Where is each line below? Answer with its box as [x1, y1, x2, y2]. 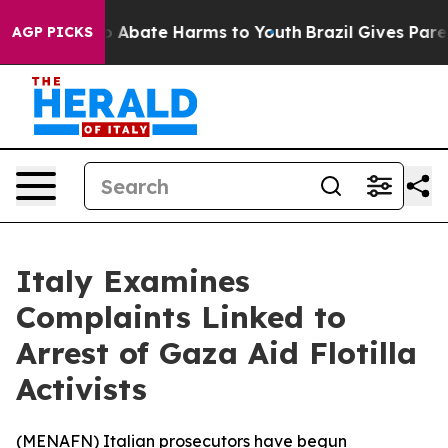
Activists [16, 370, 147, 408]
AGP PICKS [12, 23, 93, 41]
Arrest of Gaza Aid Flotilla [16, 334, 417, 372]
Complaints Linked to [16, 298, 346, 336]
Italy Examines [16, 262, 250, 300]
